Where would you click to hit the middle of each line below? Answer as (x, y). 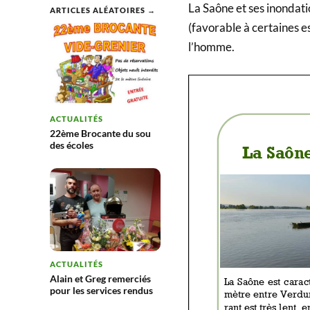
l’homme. (211, 47)
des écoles (72, 145)
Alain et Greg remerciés (100, 279)
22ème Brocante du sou (100, 133)
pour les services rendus (101, 290)
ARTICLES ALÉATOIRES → (103, 10)
